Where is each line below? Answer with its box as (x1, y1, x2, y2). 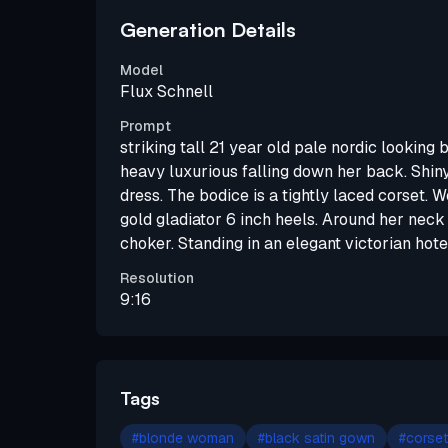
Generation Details (120, 16, 296, 42)
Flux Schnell (120, 80, 213, 102)
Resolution (120, 268, 194, 287)
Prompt (120, 116, 171, 135)
